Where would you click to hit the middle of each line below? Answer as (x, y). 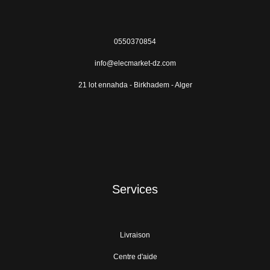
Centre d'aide (135, 256)
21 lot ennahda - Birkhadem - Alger (135, 85)
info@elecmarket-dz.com (135, 63)
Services (135, 189)
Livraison (135, 235)
